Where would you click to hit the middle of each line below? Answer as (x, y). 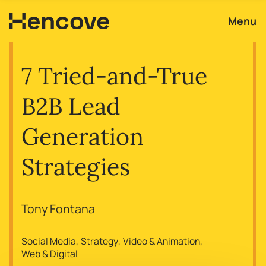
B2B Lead (71, 106)
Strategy (100, 241)
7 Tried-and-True (115, 76)
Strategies (76, 167)
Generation (83, 137)
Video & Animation (162, 241)
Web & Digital (50, 254)
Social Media (49, 241)
